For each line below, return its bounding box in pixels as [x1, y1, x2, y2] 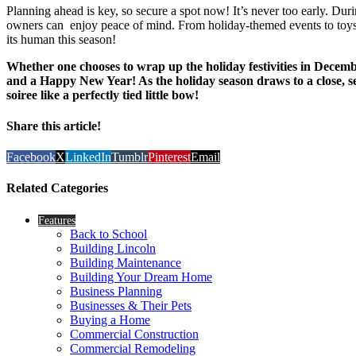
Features [38, 214, 75, 226]
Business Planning [70, 284, 162, 298]
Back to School [70, 226, 147, 241]
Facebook [6, 150, 56, 164]
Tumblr [111, 150, 148, 164]
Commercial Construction [70, 327, 199, 341]
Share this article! [6, 118, 101, 133]
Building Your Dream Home [70, 269, 212, 284]
